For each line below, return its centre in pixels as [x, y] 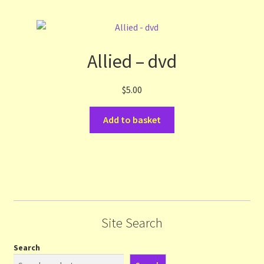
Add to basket [132, 120]
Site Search [132, 223]
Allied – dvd [132, 62]
